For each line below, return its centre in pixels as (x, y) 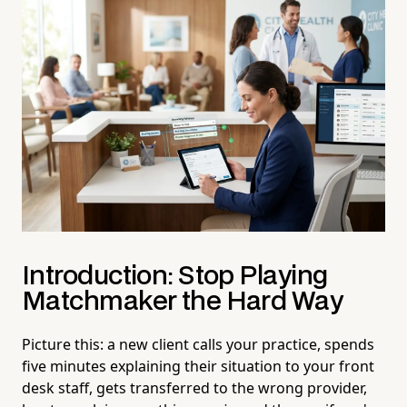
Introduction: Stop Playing (175, 276)
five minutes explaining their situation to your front (198, 366)
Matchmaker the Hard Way (183, 302)
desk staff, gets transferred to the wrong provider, (194, 387)
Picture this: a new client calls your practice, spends (198, 344)
